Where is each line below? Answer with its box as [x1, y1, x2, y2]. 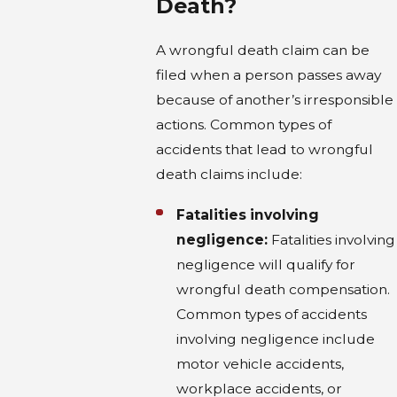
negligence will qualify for [176, 255, 356, 273]
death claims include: [155, 166, 302, 183]
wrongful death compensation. [176, 280, 391, 298]
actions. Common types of [155, 116, 331, 134]
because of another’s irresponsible [155, 91, 393, 109]
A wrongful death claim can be [155, 42, 370, 59]
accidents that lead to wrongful [155, 141, 373, 159]
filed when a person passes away [155, 66, 381, 84]
